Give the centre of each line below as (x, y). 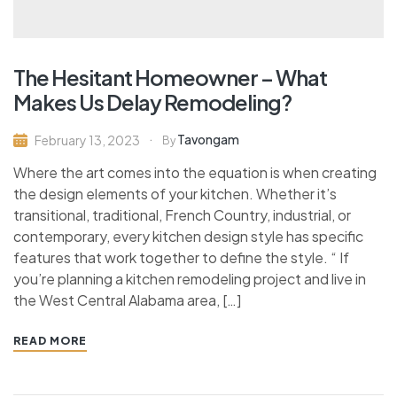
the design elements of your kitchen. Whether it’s (175, 193)
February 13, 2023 (87, 140)
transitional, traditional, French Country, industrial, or (182, 214)
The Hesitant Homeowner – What (170, 77)
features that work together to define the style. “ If (181, 257)
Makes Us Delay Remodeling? (152, 101)
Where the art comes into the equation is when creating (195, 172)
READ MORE (50, 340)
